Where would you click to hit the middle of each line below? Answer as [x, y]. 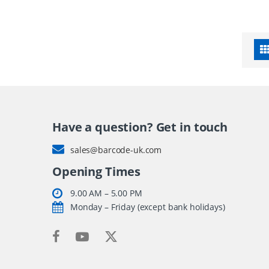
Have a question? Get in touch [140, 127]
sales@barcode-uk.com [116, 150]
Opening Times [97, 171]
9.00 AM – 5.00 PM [106, 193]
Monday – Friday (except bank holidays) [148, 207]
